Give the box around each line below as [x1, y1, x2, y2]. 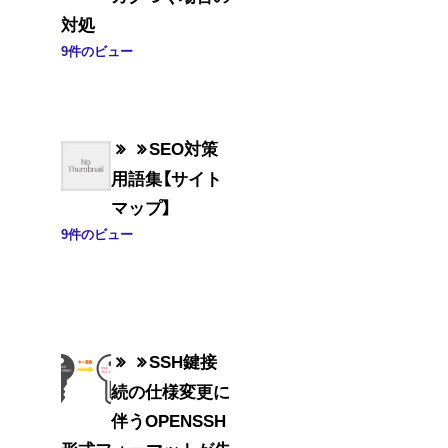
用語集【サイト [111, 166, 223, 191]
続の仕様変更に [111, 378, 231, 403]
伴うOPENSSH [111, 407, 227, 432]
